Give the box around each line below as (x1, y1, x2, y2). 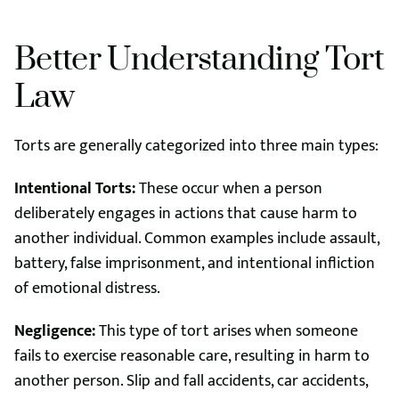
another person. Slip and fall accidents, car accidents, (14, 368, 368, 395)
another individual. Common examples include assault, (14, 225, 379, 252)
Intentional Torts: (14, 175, 139, 202)
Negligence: (14, 318, 99, 345)
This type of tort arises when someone (99, 318, 358, 345)
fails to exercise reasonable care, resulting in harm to (14, 343, 370, 370)
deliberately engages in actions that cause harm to (14, 200, 357, 227)
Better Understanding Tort (14, 39, 385, 80)
